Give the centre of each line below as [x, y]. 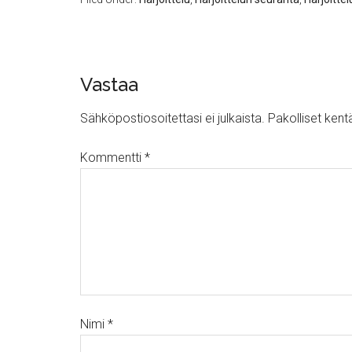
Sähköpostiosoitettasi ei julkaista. [172, 118]
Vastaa [109, 84]
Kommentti [112, 158]
